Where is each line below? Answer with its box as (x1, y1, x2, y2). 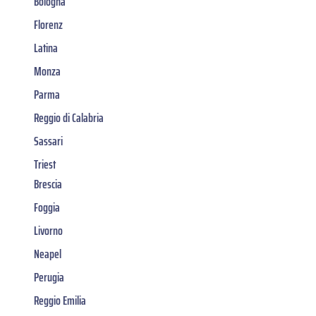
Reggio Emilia (34, 290, 86, 310)
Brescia (34, 174, 62, 194)
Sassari (34, 130, 63, 151)
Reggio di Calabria (34, 107, 104, 128)
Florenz (34, 14, 63, 35)
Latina (34, 37, 58, 58)
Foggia (34, 197, 60, 217)
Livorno (34, 220, 63, 241)
